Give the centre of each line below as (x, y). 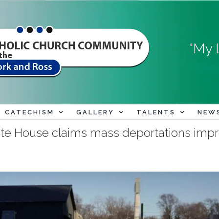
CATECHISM (29, 112)
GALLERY (95, 112)
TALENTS (156, 112)
